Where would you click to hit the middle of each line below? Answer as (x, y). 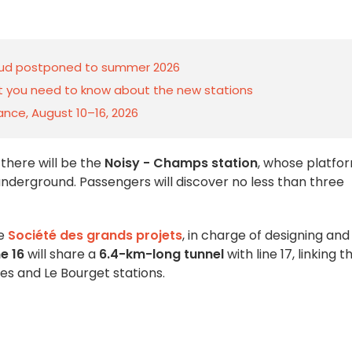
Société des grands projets (95, 235)
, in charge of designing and (266, 235)
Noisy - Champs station (181, 163)
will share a (60, 254)
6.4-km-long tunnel (160, 254)
